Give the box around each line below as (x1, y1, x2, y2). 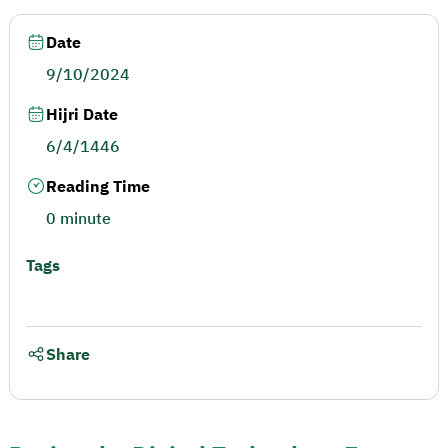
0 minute (46, 207, 111, 231)
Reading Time (46, 175, 150, 199)
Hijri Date (46, 103, 118, 127)
